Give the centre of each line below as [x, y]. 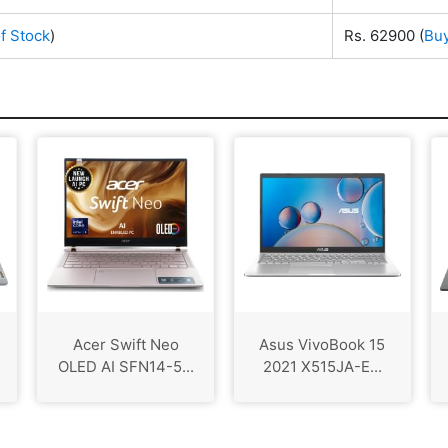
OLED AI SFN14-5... [125, 367]
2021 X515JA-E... [322, 367]
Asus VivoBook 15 [322, 345]
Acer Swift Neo [125, 345]
